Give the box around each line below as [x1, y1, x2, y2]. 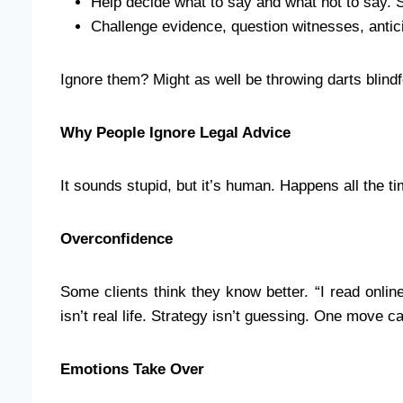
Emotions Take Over [60, 360, 204, 378]
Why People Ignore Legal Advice [60, 123, 291, 141]
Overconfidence [60, 229, 173, 247]
